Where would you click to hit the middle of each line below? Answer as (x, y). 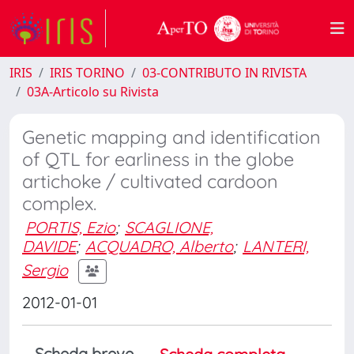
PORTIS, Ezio (70, 227)
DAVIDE (49, 246)
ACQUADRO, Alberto (159, 246)
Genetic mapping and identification (171, 137)
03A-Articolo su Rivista (93, 92)
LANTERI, (276, 246)
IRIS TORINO (87, 73)
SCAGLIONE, (169, 227)
